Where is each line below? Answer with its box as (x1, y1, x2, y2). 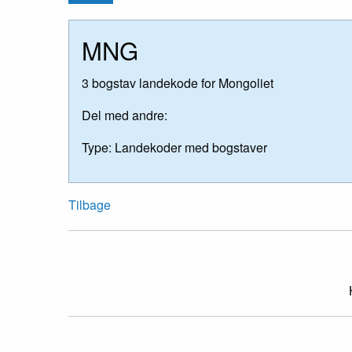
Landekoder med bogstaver (112, 138, 267, 157)
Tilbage (68, 196, 111, 214)
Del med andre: (82, 106, 167, 125)
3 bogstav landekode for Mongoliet (82, 74, 273, 93)
